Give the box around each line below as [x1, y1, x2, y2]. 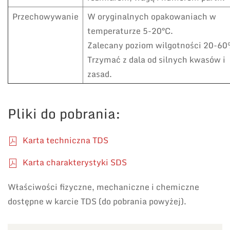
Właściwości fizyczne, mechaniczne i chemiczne [8, 180, 199, 194]
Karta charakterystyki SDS [21, 156, 127, 169]
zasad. [87, 67, 112, 81]
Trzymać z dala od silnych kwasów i [87, 53, 225, 67]
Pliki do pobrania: [8, 103, 121, 125]
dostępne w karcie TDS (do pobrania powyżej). [8, 195, 186, 208]
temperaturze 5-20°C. [87, 24, 173, 38]
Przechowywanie [12, 10, 79, 24]
